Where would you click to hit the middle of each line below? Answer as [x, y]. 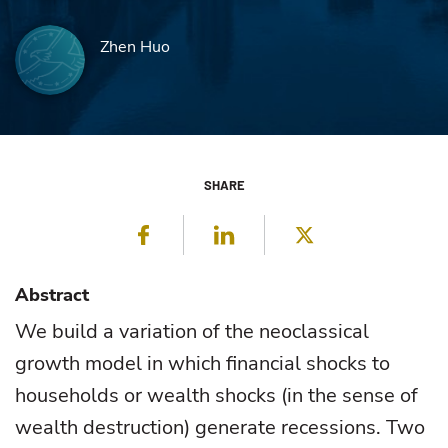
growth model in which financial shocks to [202, 363]
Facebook [209, 233]
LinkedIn [286, 233]
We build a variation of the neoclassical [192, 331]
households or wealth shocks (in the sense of [216, 395]
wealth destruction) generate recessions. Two [220, 427]
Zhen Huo [135, 47]
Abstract [52, 295]
